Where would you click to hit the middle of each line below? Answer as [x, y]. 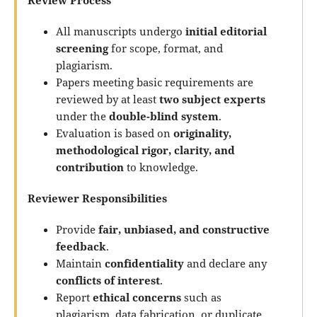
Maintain [80, 264]
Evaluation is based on [114, 133]
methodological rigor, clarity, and [145, 150]
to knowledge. [161, 167]
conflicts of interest [108, 281]
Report [74, 298]
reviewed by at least [107, 99]
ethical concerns [137, 298]
